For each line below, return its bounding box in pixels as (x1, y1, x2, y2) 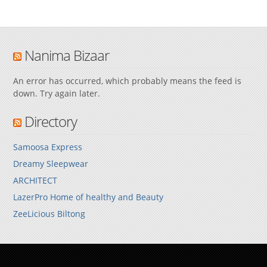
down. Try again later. (13, 87, 101, 99)
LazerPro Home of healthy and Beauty (13, 191, 164, 203)
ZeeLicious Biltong (13, 207, 86, 219)
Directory (24, 111, 77, 131)
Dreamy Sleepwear (13, 157, 89, 169)
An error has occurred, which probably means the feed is (13, 74, 242, 86)
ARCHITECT (13, 174, 58, 186)
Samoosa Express (13, 141, 83, 153)
